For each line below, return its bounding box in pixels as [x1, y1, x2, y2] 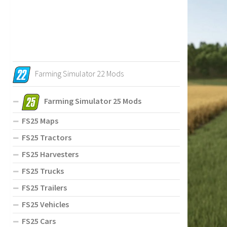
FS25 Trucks [22, 165, 64, 176]
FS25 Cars [22, 215, 56, 226]
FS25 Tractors [22, 132, 71, 142]
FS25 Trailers [22, 182, 67, 193]
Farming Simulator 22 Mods [35, 68, 124, 79]
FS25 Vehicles [22, 199, 69, 209]
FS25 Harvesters [22, 148, 79, 159]
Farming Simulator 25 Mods [44, 96, 141, 106]
